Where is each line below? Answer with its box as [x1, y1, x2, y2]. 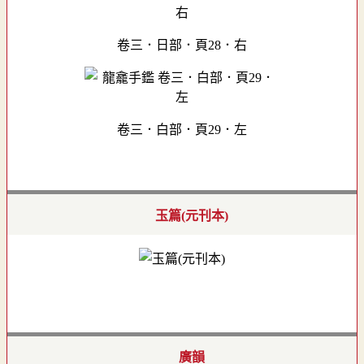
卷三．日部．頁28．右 [117, 37, 247, 52]
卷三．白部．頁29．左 [117, 122, 247, 136]
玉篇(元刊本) [155, 208, 228, 223]
